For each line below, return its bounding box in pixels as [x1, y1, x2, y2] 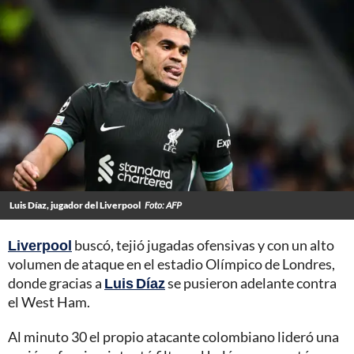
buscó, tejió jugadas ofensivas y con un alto [72, 236, 334, 254]
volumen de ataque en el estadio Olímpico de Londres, [8, 255, 335, 273]
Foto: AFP [145, 199, 182, 212]
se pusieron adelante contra [165, 274, 337, 292]
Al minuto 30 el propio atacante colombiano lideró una [8, 328, 339, 346]
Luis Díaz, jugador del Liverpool [9, 199, 141, 212]
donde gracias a [8, 274, 104, 292]
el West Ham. [8, 293, 90, 311]
